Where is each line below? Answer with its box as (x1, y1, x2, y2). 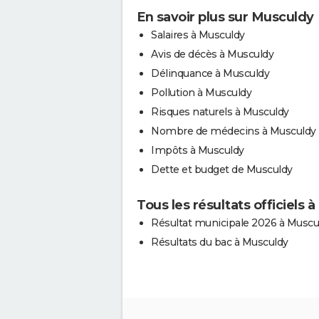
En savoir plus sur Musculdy (137, 9, 314, 25)
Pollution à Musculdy (151, 85, 251, 99)
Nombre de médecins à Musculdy (151, 124, 316, 137)
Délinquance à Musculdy (151, 66, 269, 80)
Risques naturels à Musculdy (151, 105, 289, 118)
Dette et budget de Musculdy (151, 162, 293, 176)
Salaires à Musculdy (151, 28, 245, 41)
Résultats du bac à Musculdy (151, 235, 288, 249)
